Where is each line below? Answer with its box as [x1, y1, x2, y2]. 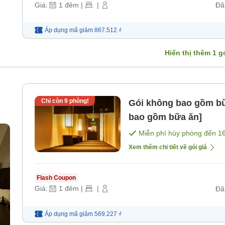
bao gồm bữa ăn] [129, 112, 202, 123]
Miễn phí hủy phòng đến [139, 129, 218, 138]
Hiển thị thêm [165, 49, 212, 57]
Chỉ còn [41, 97, 64, 105]
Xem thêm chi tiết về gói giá [129, 144, 207, 151]
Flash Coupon [37, 174, 76, 182]
